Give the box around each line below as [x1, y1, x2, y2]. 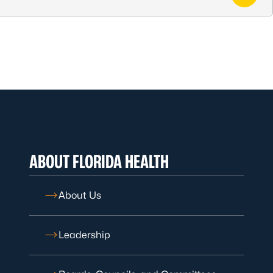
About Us [58, 190, 101, 201]
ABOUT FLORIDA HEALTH [29, 151, 169, 172]
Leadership [58, 229, 110, 241]
